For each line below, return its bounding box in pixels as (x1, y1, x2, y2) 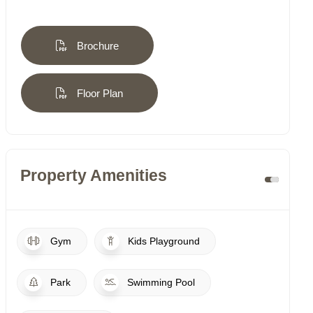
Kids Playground (125, 235, 200, 247)
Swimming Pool (124, 277, 195, 289)
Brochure (74, 40, 119, 52)
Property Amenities (20, 167, 167, 185)
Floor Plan (74, 87, 123, 100)
